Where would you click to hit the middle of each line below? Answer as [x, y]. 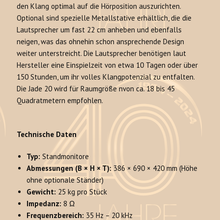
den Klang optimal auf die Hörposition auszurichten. [99, 6]
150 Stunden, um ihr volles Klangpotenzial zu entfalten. [106, 77]
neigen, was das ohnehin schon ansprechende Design [101, 42]
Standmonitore [65, 157]
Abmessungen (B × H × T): [69, 168]
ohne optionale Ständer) [65, 180]
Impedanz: [44, 204]
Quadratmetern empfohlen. [60, 101]
